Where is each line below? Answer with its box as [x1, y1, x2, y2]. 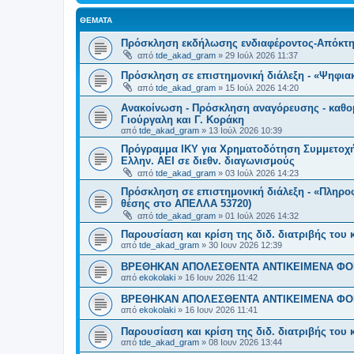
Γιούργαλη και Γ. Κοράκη [121, 113, 244, 126]
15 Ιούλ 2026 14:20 [225, 82, 299, 92]
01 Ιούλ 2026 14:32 [225, 210, 299, 220]
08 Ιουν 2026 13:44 [209, 337, 282, 347]
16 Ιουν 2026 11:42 [185, 272, 258, 282]
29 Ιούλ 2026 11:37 [225, 50, 298, 60]
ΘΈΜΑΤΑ [80, 15, 112, 24]
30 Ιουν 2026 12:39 [209, 239, 282, 250]
